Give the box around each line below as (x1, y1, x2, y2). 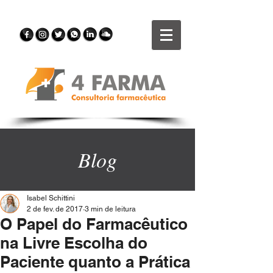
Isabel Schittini (27, 194, 75, 202)
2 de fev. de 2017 (27, 205, 83, 213)
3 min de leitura (85, 205, 136, 213)
